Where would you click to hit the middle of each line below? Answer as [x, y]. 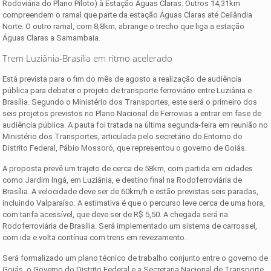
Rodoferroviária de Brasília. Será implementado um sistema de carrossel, [130, 226]
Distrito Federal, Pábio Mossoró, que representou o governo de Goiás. [125, 148]
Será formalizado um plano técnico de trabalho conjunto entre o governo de [135, 258]
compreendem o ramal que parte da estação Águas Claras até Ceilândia [128, 15]
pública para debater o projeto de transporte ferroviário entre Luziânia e [127, 90]
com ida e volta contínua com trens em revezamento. [96, 237]
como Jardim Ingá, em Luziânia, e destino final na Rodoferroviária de [122, 180]
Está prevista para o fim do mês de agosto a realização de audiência [122, 79]
